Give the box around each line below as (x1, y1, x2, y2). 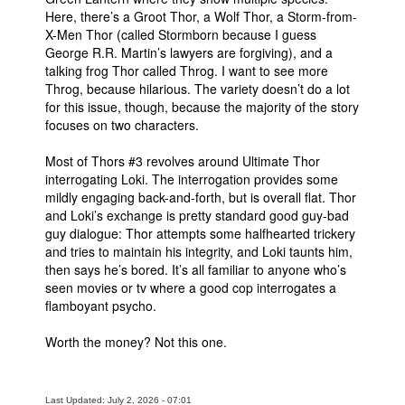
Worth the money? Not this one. (45, 332, 227, 351)
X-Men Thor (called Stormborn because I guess (45, 24, 316, 43)
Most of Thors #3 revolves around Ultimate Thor (45, 151, 320, 170)
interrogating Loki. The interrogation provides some (45, 169, 338, 188)
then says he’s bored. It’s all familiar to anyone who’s (45, 259, 346, 278)
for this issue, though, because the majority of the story (45, 97, 359, 116)
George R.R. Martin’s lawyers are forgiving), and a (45, 42, 333, 61)
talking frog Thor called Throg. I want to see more (45, 61, 328, 80)
